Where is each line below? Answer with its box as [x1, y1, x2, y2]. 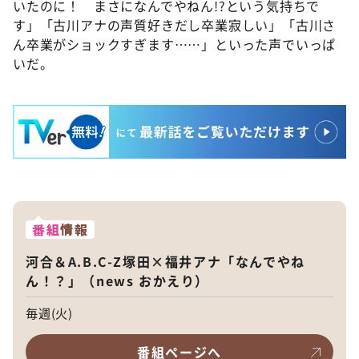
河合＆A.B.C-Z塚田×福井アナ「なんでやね [26, 252, 305, 272]
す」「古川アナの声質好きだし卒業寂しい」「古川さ [13, 15, 337, 35]
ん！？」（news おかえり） [26, 271, 209, 291]
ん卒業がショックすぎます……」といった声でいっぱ [13, 34, 337, 54]
